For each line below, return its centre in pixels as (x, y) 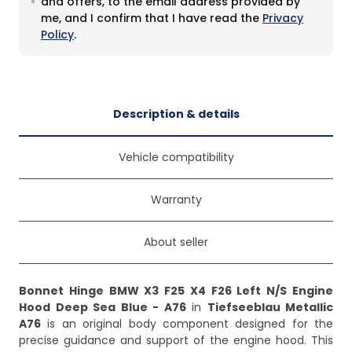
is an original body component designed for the (187, 324)
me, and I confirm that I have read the (152, 18)
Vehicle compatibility (176, 158)
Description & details (176, 114)
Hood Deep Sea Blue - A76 (103, 308)
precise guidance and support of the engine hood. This (176, 341)
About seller (176, 242)
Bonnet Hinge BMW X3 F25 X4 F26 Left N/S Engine (176, 291)
